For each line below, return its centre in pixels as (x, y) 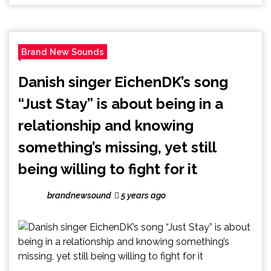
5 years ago (142, 195)
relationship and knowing (106, 125)
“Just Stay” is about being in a (121, 103)
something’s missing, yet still (117, 147)
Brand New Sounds (63, 51)
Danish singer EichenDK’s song (123, 82)
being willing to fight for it (108, 169)
